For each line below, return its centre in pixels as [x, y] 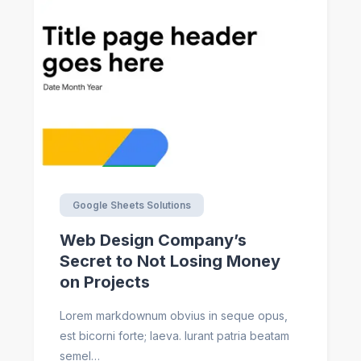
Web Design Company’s [153, 241]
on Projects [105, 282]
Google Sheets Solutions [132, 205]
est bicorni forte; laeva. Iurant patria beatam [174, 336]
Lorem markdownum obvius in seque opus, [174, 316]
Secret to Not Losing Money [170, 261]
